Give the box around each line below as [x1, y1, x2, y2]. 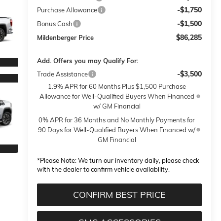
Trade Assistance [37, 70, 88, 78]
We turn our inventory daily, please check [76, 156, 200, 165]
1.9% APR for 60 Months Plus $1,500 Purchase [47, 82, 186, 91]
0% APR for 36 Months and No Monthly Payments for [38, 116, 195, 124]
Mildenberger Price [37, 34, 94, 42]
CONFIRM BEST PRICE [73, 189, 166, 201]
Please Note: [40, 156, 77, 165]
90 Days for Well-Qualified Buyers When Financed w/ [38, 126, 196, 134]
